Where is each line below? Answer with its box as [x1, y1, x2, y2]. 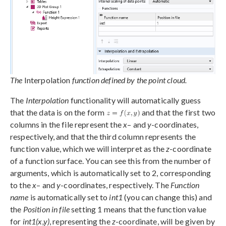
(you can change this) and [122, 192, 212, 202]
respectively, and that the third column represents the [10, 131, 196, 141]
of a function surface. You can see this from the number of [10, 155, 211, 165]
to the [10, 180, 33, 190]
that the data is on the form [10, 107, 106, 117]
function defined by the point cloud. [72, 75, 187, 85]
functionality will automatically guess [69, 95, 201, 105]
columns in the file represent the [10, 119, 124, 129]
